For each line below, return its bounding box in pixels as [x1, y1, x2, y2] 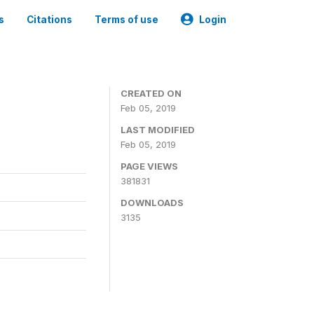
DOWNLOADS [121, 197, 184, 208]
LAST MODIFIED [121, 124, 195, 135]
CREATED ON [121, 88, 182, 99]
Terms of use [95, 14, 158, 25]
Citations [27, 14, 72, 25]
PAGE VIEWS [121, 161, 178, 172]
